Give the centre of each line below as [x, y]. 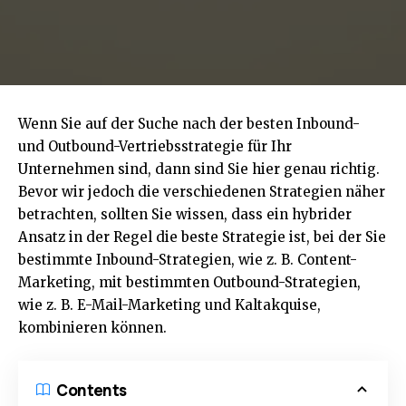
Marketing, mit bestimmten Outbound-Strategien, [189, 283]
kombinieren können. [92, 328]
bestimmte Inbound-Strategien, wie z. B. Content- [188, 260]
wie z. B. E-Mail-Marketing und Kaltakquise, [169, 305]
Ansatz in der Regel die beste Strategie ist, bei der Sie [202, 237]
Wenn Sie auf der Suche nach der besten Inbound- [189, 124]
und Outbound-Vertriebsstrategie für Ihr [155, 147]
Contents [92, 390]
